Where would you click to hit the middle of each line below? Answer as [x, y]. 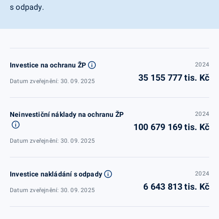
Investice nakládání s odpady [56, 174]
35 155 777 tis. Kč [174, 77]
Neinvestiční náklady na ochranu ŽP [67, 114]
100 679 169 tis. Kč [171, 127]
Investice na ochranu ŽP [48, 65]
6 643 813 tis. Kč [176, 186]
